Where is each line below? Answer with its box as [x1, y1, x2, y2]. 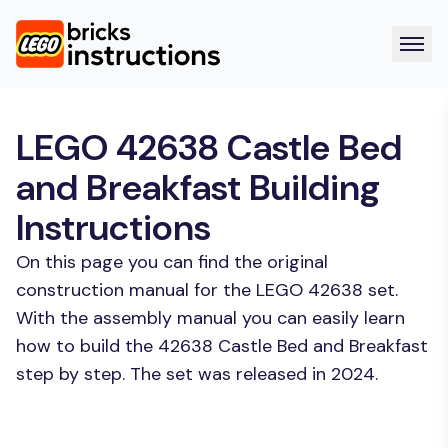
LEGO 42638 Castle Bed [16, 124, 402, 171]
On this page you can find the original [16, 250, 328, 274]
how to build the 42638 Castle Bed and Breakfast [16, 334, 428, 358]
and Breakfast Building [16, 164, 380, 211]
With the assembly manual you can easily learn [16, 306, 405, 330]
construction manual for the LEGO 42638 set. [16, 278, 398, 302]
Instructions [16, 204, 211, 251]
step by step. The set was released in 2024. [16, 362, 378, 386]
